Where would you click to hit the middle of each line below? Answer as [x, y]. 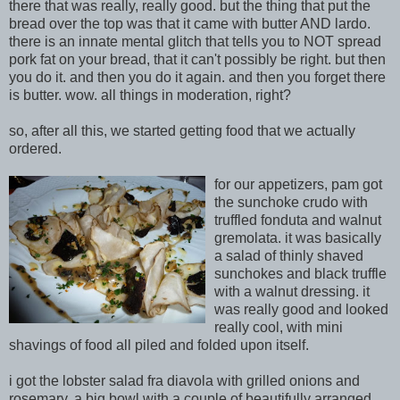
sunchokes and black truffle [300, 274]
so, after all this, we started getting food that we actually [182, 131]
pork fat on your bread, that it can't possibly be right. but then [197, 59]
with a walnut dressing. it [292, 292]
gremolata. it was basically [298, 238]
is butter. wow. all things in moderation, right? [150, 95]
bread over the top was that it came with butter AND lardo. [190, 24]
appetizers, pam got [318, 184]
